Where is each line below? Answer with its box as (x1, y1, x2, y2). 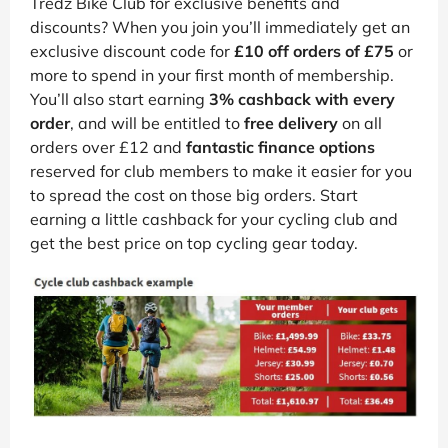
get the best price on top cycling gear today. (30, 232, 358, 253)
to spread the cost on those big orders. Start (30, 184, 358, 205)
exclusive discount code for (30, 40, 234, 61)
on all (338, 112, 382, 133)
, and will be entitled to (70, 112, 244, 133)
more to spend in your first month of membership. (30, 64, 394, 85)
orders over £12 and (30, 136, 186, 157)
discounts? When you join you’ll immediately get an (30, 16, 410, 37)
